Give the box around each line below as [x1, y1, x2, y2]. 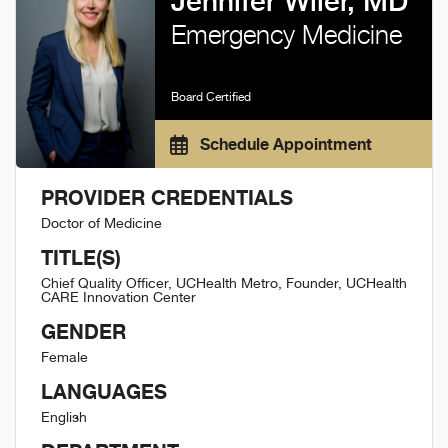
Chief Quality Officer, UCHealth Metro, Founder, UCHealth [41, 275, 407, 291]
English [41, 409, 87, 425]
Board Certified [170, 90, 251, 104]
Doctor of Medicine [41, 215, 162, 231]
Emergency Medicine [170, 19, 402, 50]
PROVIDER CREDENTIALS [41, 185, 293, 210]
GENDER [41, 319, 126, 344]
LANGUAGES [41, 379, 167, 404]
